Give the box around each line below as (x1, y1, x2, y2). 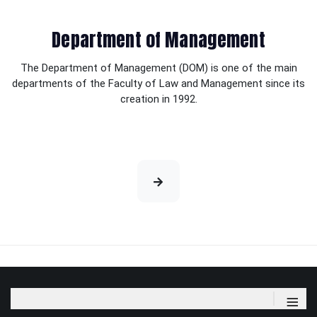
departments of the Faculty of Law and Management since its (12, 77, 305, 91)
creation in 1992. (120, 93, 197, 106)
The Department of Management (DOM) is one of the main (20, 62, 297, 75)
